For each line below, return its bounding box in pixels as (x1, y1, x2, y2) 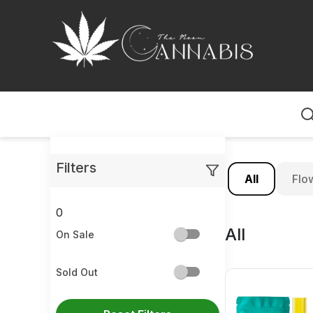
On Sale (56, 228, 94, 240)
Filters (56, 159, 96, 176)
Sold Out (56, 265, 98, 278)
